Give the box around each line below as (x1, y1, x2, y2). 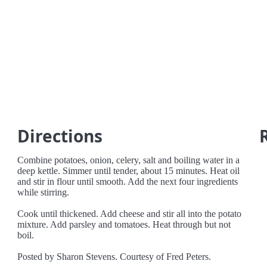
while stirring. (17, 187, 70, 197)
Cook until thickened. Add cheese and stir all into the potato (17, 209, 242, 219)
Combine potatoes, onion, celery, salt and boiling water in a (17, 155, 240, 165)
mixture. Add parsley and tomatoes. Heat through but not (17, 219, 231, 229)
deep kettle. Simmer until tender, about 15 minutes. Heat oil (17, 166, 240, 176)
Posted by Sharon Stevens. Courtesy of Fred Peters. (17, 252, 212, 262)
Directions (17, 125, 103, 147)
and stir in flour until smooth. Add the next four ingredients (17, 176, 238, 187)
